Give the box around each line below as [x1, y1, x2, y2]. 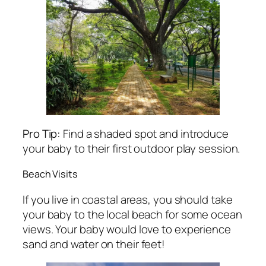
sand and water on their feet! [23, 236, 166, 252]
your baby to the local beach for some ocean [23, 206, 242, 222]
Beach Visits [23, 167, 78, 181]
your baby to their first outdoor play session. [23, 140, 240, 156]
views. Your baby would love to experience [23, 221, 231, 237]
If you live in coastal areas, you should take [23, 191, 233, 207]
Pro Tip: [23, 125, 61, 141]
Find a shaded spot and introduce [61, 125, 229, 141]
